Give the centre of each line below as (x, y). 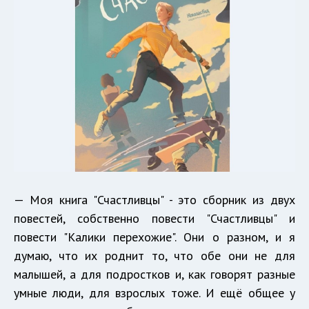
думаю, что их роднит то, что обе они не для (154, 256)
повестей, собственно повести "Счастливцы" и (154, 219)
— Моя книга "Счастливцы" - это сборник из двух (154, 200)
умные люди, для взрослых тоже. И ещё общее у (154, 293)
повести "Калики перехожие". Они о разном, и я (154, 237)
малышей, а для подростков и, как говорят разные (154, 275)
